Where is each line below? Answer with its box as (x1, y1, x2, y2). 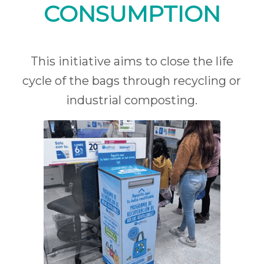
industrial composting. (66, 93, 198, 107)
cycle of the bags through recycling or (22, 73, 242, 88)
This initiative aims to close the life (30, 54, 233, 68)
